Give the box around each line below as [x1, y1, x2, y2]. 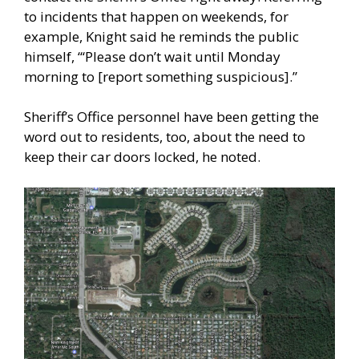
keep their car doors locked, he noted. [24, 147, 260, 167]
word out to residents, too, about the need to [24, 127, 305, 147]
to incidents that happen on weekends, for [24, 6, 288, 26]
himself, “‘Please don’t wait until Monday [24, 46, 280, 66]
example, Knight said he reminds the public [24, 26, 299, 46]
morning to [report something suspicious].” [24, 67, 297, 86]
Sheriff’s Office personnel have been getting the [24, 107, 319, 127]
